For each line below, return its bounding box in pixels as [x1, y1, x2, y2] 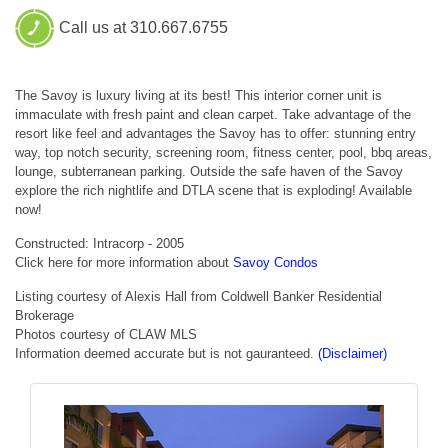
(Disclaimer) [318, 345, 387, 361]
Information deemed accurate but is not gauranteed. [15, 345, 318, 361]
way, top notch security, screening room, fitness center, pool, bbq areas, [15, 144, 432, 160]
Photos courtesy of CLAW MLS [15, 326, 197, 342]
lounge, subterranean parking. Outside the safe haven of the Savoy [15, 163, 403, 179]
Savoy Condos [233, 254, 318, 270]
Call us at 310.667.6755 [59, 18, 228, 36]
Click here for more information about [15, 254, 233, 270]
